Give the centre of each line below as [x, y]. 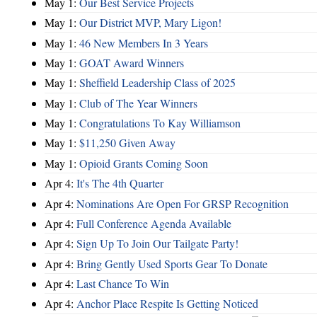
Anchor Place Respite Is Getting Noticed [167, 304]
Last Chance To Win [123, 284]
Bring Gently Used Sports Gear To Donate [172, 263]
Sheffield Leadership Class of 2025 [157, 83]
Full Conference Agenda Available [154, 223]
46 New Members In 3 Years [144, 42]
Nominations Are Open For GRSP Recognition [183, 203]
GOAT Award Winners [132, 62]
